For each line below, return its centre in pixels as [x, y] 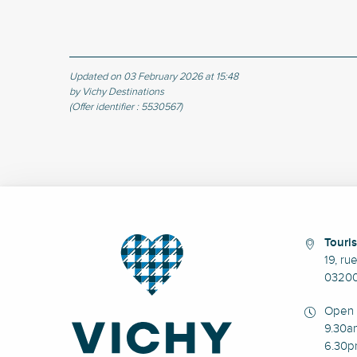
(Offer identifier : [105, 107]
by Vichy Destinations [117, 92]
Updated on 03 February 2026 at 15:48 [154, 77]
